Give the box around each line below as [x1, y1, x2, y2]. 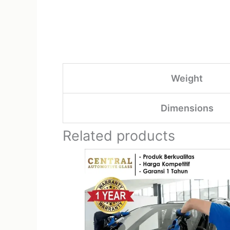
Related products [63, 127, 175, 144]
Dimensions [160, 103, 214, 113]
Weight [171, 73, 203, 84]
